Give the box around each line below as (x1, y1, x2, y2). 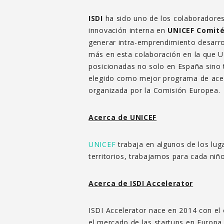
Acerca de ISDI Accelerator (88, 178, 193, 188)
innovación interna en (88, 25, 168, 35)
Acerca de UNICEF (88, 112, 157, 122)
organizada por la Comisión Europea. (88, 85, 220, 95)
